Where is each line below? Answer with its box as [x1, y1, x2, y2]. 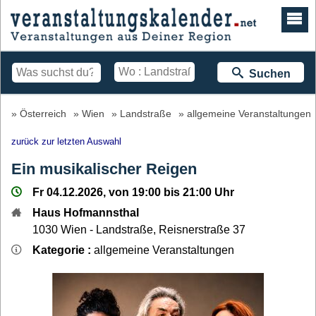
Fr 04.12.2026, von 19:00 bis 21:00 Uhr [32, 186, 234, 198]
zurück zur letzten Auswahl [11, 135, 121, 147]
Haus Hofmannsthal [32, 206, 139, 219]
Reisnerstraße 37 [159, 223, 245, 236]
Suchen [243, 67, 291, 80]
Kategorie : [32, 243, 94, 256]
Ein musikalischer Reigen [11, 159, 197, 178]
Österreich [20, 107, 66, 119]
